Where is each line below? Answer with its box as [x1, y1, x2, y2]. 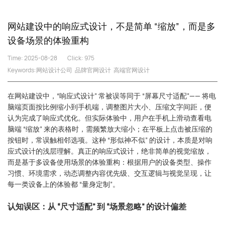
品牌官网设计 [75, 66, 111, 75]
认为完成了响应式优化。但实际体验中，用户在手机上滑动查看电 [8, 113, 211, 123]
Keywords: [8, 66, 36, 75]
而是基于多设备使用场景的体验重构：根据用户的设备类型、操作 [8, 157, 211, 167]
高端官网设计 [114, 66, 150, 75]
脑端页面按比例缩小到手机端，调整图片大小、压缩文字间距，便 [8, 101, 211, 111]
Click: [67, 54, 84, 63]
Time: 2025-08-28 [8, 54, 57, 63]
